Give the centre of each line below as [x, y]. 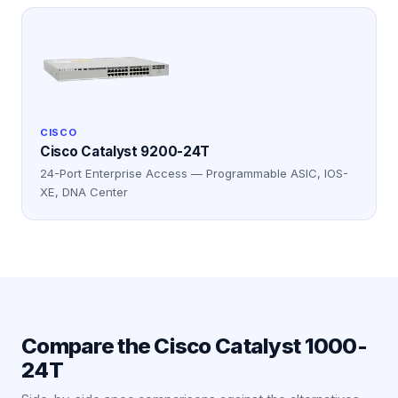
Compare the [88, 346]
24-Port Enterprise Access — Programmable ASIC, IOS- [194, 173]
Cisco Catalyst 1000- [260, 346]
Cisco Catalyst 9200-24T [125, 151]
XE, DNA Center [84, 192]
